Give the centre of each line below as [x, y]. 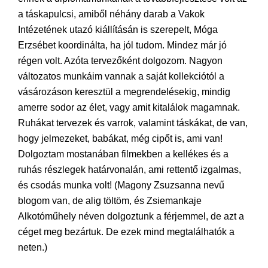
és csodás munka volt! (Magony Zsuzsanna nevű [121, 185]
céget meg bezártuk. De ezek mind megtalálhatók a [126, 232]
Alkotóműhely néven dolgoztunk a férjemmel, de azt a [131, 216]
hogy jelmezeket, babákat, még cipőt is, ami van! [120, 138]
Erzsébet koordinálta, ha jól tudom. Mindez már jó [122, 45]
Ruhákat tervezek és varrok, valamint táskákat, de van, [133, 123]
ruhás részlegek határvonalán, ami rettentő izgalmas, [130, 170]
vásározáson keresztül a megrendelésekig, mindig [124, 92]
